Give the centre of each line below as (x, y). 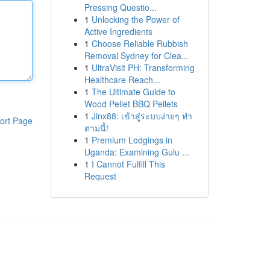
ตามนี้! (96, 128)
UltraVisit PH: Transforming (143, 67)
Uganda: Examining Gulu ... (137, 152)
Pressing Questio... (120, 7)
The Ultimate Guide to (133, 92)
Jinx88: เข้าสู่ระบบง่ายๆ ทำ (142, 116)
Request (100, 176)
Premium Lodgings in (132, 140)
